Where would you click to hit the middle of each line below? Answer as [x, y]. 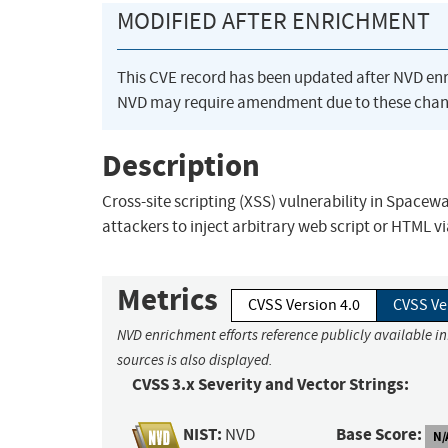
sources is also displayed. [195, 360]
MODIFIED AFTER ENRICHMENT [273, 21]
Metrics [167, 300]
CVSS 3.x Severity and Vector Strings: [270, 385]
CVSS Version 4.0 [304, 305]
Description [181, 165]
